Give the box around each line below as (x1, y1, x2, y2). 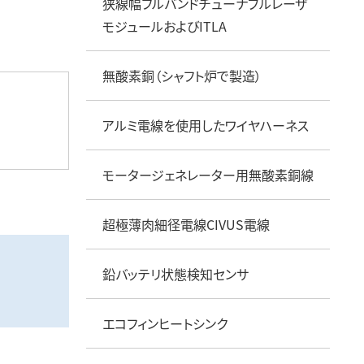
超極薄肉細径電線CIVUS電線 (102, 214, 270, 234)
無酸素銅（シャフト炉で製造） (102, 65, 262, 85)
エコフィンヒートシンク (102, 313, 227, 333)
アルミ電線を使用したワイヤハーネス (102, 115, 309, 135)
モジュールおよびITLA (102, 15, 227, 36)
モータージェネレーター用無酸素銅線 (102, 164, 314, 184)
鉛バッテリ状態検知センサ (102, 263, 249, 284)
